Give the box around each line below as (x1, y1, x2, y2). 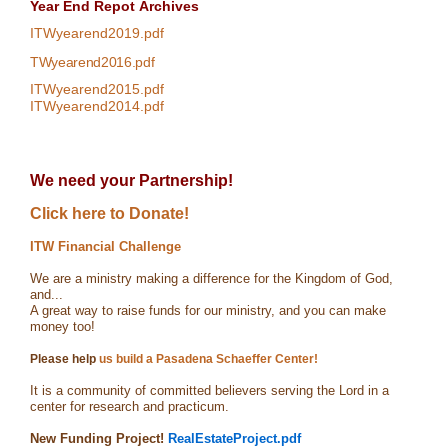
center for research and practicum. (30, 399, 229, 415)
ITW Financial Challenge (30, 239, 181, 255)
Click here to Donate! (30, 205, 189, 223)
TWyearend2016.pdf (30, 54, 155, 71)
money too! (30, 319, 95, 335)
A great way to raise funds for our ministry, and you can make (30, 303, 386, 319)
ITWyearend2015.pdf (30, 81, 164, 98)
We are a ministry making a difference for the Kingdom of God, (30, 271, 393, 287)
